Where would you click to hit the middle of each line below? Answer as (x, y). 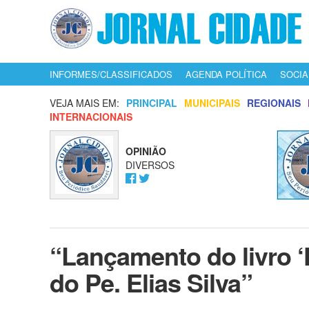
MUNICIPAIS (212, 103)
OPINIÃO (146, 151)
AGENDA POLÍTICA (226, 74)
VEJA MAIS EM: (84, 103)
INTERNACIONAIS (91, 117)
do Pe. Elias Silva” (151, 282)
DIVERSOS (150, 165)
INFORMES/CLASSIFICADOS (111, 74)
